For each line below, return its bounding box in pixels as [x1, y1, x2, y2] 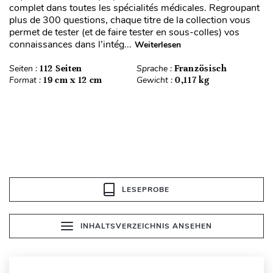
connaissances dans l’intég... [9, 38, 132, 52]
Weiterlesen [135, 39, 181, 51]
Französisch [174, 63, 227, 74]
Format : [9, 74, 43, 87]
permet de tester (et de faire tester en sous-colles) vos [9, 26, 239, 40]
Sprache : [136, 63, 174, 75]
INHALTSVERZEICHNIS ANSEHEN [80, 221, 212, 232]
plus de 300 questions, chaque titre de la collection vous [9, 13, 250, 27]
